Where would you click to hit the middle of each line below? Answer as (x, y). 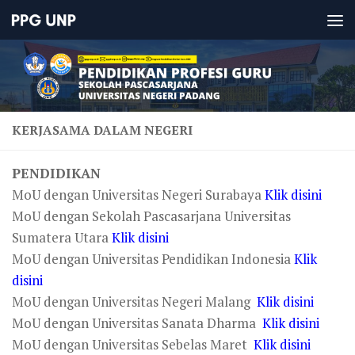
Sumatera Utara (62, 237)
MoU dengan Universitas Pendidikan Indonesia (153, 259)
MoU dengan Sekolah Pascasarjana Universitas (151, 216)
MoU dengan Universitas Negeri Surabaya (138, 195)
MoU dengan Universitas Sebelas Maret (133, 344)
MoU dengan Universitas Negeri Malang (134, 302)
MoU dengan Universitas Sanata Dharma (137, 323)
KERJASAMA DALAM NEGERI (102, 130)
